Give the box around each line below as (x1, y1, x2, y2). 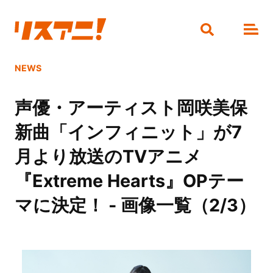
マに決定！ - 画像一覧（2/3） (14, 194, 256, 216)
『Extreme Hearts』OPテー (14, 170, 244, 192)
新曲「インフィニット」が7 (14, 121, 242, 143)
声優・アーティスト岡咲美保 (14, 97, 247, 119)
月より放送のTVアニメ (14, 146, 202, 168)
